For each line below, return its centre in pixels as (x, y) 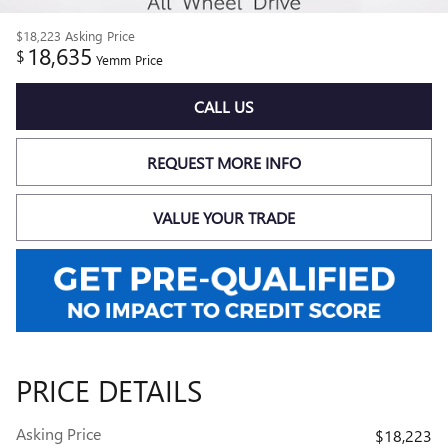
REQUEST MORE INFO (224, 162)
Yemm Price (129, 59)
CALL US (224, 107)
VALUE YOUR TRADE (224, 217)
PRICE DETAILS (109, 390)
